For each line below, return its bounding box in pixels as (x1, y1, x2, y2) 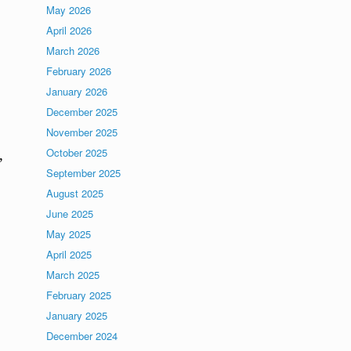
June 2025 (46, 206, 94, 221)
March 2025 (46, 267, 100, 282)
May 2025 (46, 226, 92, 241)
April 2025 (46, 247, 92, 262)
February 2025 (46, 288, 112, 302)
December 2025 (46, 104, 118, 119)
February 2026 (46, 63, 112, 78)
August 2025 (46, 186, 104, 201)
